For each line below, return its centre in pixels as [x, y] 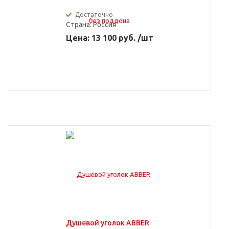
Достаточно [94, 15]
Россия [104, 25]
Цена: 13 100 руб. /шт [109, 38]
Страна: [79, 25]
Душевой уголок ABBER [107, 223]
